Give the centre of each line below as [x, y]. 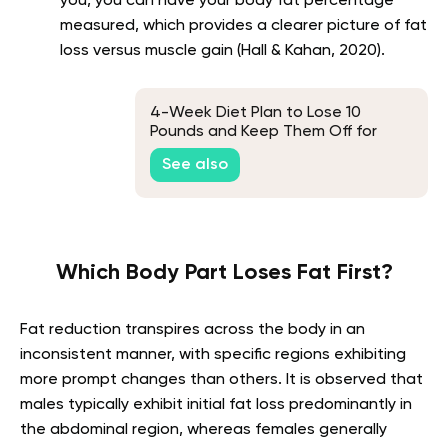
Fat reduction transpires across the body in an [192, 329]
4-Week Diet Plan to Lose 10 [255, 112]
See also [195, 165]
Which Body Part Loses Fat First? [224, 272]
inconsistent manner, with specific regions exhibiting [213, 354]
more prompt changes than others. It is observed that [221, 379]
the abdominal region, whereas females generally [203, 429]
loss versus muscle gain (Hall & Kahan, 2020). [222, 50]
